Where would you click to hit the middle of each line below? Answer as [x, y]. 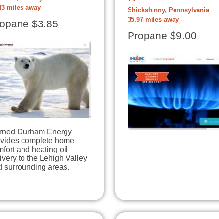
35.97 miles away [153, 20]
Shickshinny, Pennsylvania [168, 11]
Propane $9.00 [162, 36]
